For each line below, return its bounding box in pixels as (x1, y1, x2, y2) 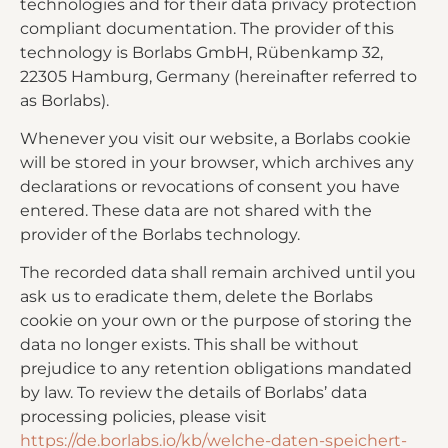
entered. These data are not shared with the (20, 201, 372, 221)
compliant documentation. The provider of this (20, 18, 394, 38)
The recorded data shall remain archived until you (20, 263, 416, 283)
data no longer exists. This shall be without (20, 335, 359, 355)
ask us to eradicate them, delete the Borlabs (20, 287, 373, 307)
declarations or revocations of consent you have (20, 177, 400, 197)
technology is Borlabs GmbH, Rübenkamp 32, (20, 42, 383, 62)
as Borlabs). (20, 90, 109, 110)
